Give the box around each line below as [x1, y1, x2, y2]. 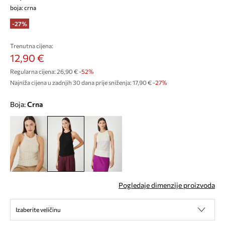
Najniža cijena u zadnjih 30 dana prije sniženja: [10, 79, 132, 86]
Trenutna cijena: [10, 42, 53, 49]
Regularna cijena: [10, 68, 56, 75]
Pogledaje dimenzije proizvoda [119, 181, 215, 190]
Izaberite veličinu [16, 206, 61, 213]
